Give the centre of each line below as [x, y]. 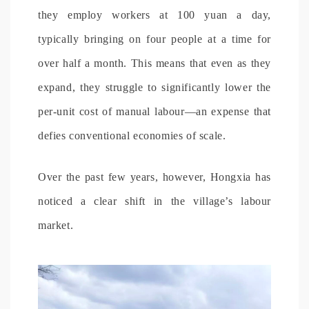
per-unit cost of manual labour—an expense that [154, 111]
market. [56, 225]
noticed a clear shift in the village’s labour [154, 201]
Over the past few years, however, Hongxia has [154, 177]
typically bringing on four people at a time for [154, 39]
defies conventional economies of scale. [132, 135]
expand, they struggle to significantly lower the [154, 87]
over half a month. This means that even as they [154, 63]
